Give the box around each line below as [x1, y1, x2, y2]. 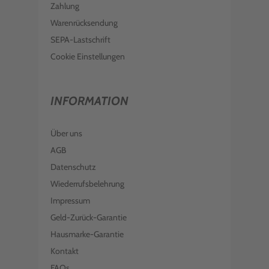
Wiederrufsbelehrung [50, 178, 124, 189]
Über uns [50, 128, 82, 139]
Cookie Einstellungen [50, 51, 125, 62]
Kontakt [50, 246, 79, 256]
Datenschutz [50, 162, 96, 172]
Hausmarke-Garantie [50, 229, 124, 240]
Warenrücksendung [50, 17, 118, 28]
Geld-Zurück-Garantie [50, 212, 127, 223]
